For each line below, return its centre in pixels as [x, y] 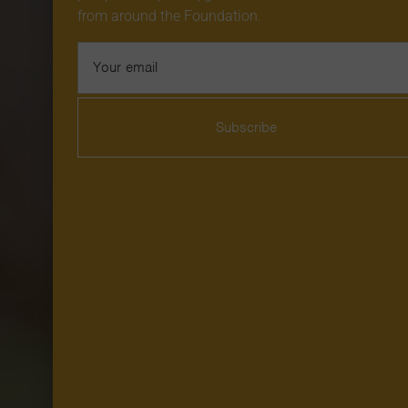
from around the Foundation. [169, 15]
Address [102, 66]
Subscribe [246, 127]
